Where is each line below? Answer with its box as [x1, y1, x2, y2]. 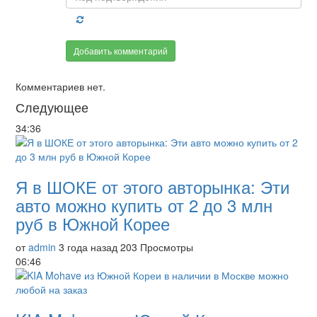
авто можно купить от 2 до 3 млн [16, 192, 272, 217]
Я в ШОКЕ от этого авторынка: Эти [16, 174, 289, 199]
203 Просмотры [120, 240, 193, 254]
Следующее [16, 98, 88, 116]
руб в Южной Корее [16, 211, 170, 236]
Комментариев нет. [16, 79, 105, 93]
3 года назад [59, 240, 117, 254]
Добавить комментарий [73, 45, 168, 57]
